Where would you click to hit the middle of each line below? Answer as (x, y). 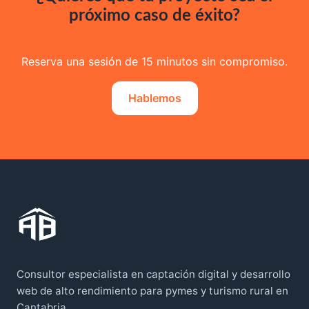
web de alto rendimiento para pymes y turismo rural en (152, 291)
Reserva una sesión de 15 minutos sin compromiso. (154, 62)
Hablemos (154, 98)
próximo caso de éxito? (154, 16)
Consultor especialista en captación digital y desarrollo (153, 275)
